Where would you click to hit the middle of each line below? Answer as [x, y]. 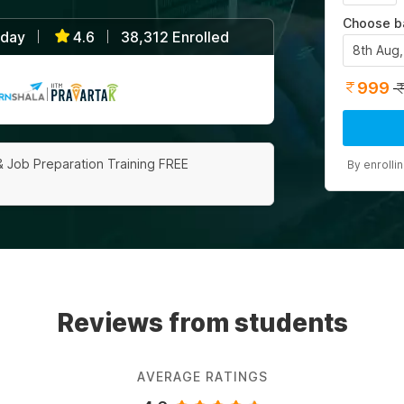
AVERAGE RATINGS [202, 377]
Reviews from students [202, 323]
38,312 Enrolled [174, 37]
